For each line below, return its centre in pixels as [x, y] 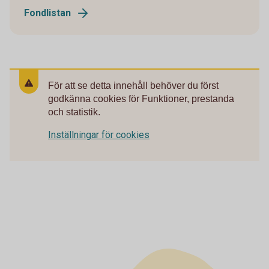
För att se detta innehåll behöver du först [133, 85]
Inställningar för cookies [99, 134]
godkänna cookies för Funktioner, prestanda [141, 98]
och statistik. [74, 112]
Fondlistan [47, 13]
